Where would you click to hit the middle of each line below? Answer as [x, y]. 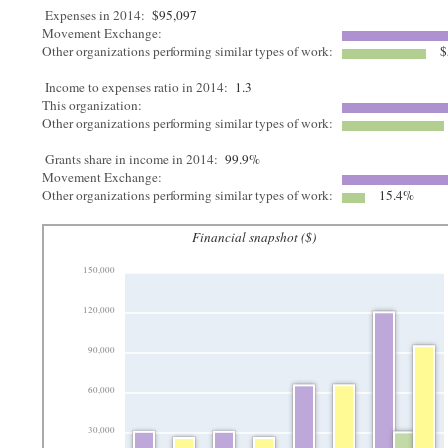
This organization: [94, 105]
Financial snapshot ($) [254, 237]
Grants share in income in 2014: [132, 159]
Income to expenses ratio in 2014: [137, 87]
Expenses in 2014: [95, 15]
